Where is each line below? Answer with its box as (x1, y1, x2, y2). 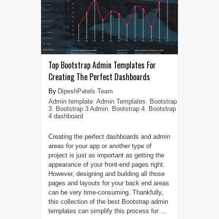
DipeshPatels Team (57, 88, 113, 95)
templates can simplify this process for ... (48, 207, 166, 215)
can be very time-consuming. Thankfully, (48, 189, 163, 197)
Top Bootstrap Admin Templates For (48, 59, 156, 71)
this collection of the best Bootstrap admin (48, 198, 168, 206)
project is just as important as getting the (48, 152, 164, 159)
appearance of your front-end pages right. (48, 161, 165, 169)
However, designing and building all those (48, 170, 165, 178)
